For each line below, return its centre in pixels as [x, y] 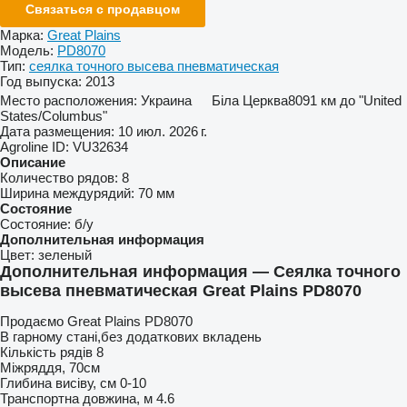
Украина [166, 100]
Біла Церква [250, 100]
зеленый [65, 254]
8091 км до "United [345, 100]
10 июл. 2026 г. [163, 131]
